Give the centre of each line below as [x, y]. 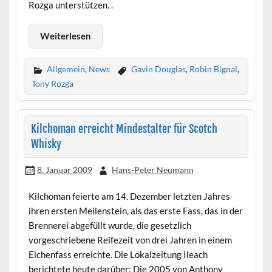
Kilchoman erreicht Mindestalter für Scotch [124, 129]
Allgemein [66, 69]
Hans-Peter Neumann [153, 170]
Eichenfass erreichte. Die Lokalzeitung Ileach [118, 255]
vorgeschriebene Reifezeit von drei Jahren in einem [130, 240]
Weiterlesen [65, 36]
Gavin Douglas [158, 69]
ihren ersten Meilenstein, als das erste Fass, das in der [135, 211]
